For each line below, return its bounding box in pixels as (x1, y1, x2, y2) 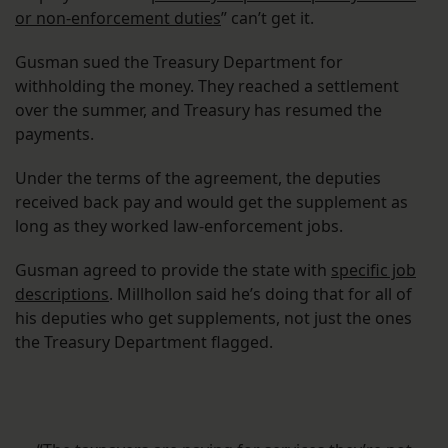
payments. (15, 123, 94, 146)
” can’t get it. (221, 7, 314, 30)
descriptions (15, 283, 109, 306)
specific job (331, 259, 416, 282)
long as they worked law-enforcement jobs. (15, 215, 343, 238)
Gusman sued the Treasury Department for (15, 51, 343, 74)
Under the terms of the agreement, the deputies (15, 167, 381, 190)
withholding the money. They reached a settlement (15, 75, 399, 98)
